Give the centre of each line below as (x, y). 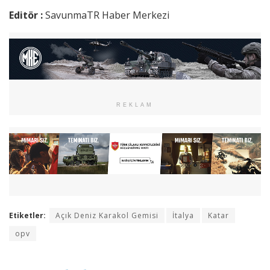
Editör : (27, 15)
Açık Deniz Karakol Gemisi (107, 215)
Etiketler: (27, 215)
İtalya (183, 215)
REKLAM (135, 105)
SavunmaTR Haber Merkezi (107, 15)
